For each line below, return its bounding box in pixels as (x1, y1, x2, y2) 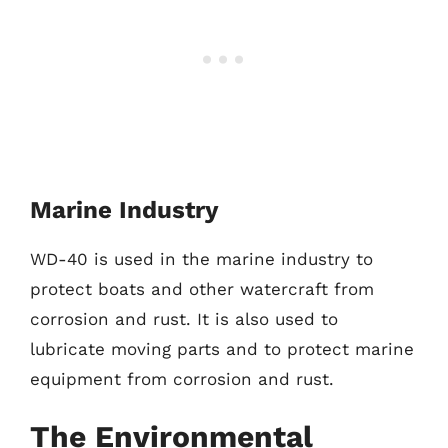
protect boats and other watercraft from (30, 278, 374, 299)
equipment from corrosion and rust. (30, 368, 334, 389)
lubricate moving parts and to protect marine (30, 338, 414, 359)
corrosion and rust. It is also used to (30, 308, 338, 329)
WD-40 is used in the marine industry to (30, 248, 373, 269)
